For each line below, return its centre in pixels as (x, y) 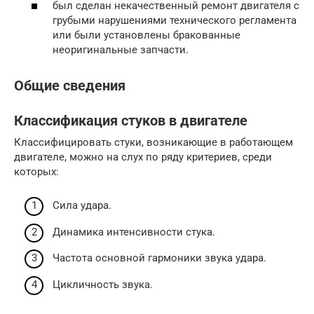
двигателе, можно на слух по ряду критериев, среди (143, 157)
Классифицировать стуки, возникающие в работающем (153, 142)
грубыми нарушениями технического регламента (175, 21)
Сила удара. (82, 205)
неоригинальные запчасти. (121, 50)
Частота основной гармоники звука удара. (159, 258)
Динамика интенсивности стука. (134, 232)
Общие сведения (70, 86)
